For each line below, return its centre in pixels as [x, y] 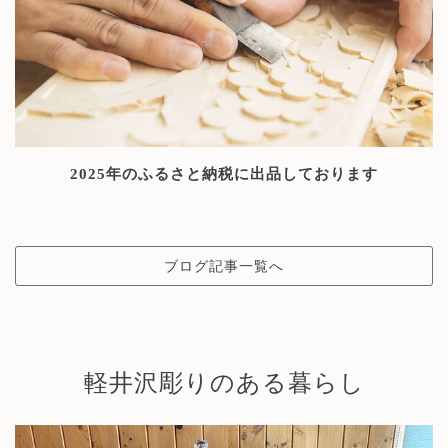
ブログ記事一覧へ [224, 267]
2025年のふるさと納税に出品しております [224, 174]
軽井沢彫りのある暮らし [224, 382]
